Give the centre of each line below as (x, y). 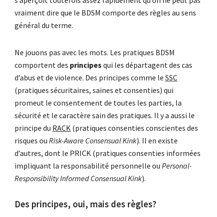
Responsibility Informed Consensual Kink (78, 178)
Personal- (177, 166)
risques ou (32, 141)
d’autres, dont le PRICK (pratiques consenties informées (108, 153)
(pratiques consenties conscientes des (134, 128)
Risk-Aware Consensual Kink (93, 141)
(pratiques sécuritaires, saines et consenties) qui (94, 90)
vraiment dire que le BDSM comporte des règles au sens (105, 13)
